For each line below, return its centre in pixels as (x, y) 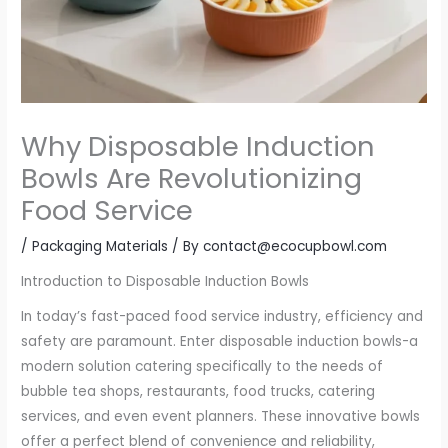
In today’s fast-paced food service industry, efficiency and (222, 316)
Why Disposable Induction (198, 146)
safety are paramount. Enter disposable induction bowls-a (220, 341)
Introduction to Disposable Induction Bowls (165, 282)
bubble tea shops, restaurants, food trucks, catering (198, 391)
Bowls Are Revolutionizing (192, 178)
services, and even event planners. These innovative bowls (221, 416)
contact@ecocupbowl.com (295, 246)
